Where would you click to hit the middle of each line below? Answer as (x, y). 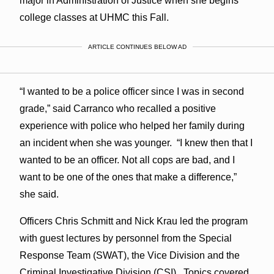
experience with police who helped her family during (132, 125)
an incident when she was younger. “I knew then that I (136, 143)
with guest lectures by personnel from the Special (125, 238)
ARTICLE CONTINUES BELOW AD (137, 46)
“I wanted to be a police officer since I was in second (131, 91)
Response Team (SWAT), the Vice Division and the (129, 255)
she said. (39, 194)
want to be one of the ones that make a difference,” (128, 177)
